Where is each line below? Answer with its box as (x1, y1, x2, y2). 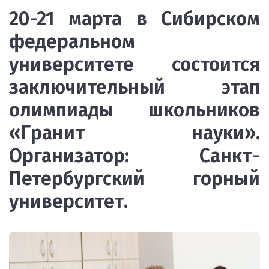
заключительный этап (9, 76, 260, 98)
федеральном (9, 30, 135, 53)
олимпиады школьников (9, 98, 260, 121)
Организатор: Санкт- (9, 144, 260, 167)
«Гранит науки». (9, 121, 260, 144)
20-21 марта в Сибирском (9, 7, 260, 30)
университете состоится (9, 53, 260, 76)
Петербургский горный (9, 167, 260, 190)
